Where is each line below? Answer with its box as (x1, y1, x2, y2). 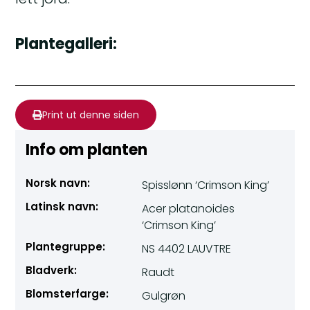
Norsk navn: (26, 176, 91, 191)
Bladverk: (26, 263, 77, 278)
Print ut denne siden (42, 108, 140, 122)
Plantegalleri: (15, 33, 118, 55)
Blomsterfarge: (26, 286, 109, 302)
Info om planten (26, 139, 148, 161)
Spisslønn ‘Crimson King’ (142, 177, 270, 194)
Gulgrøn (142, 288, 186, 304)
